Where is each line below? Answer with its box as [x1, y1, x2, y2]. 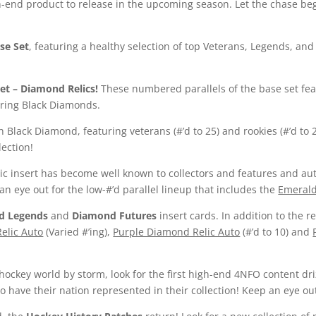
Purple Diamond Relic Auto [113, 225, 241, 239]
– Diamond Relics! [13, 82, 99, 96]
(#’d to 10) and [240, 225, 313, 239]
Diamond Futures [72, 209, 157, 223]
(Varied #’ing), [43, 225, 114, 239]
